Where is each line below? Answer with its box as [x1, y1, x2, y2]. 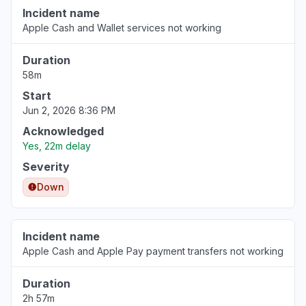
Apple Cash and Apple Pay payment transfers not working [23, 245, 283, 257]
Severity [23, 160, 70, 173]
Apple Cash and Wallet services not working [23, 22, 221, 33]
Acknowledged [23, 124, 104, 138]
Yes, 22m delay [23, 140, 91, 152]
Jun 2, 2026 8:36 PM [23, 105, 115, 116]
